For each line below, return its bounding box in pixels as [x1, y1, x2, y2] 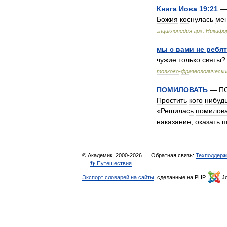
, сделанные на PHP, [154, 174, 208, 180]
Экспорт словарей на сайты [82, 174, 154, 180]
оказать [195, 118, 220, 126]
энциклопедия [157, 28, 192, 34]
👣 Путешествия [90, 160, 132, 166]
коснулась [180, 15, 213, 23]
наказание [157, 118, 191, 126]
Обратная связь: [151, 152, 196, 158]
